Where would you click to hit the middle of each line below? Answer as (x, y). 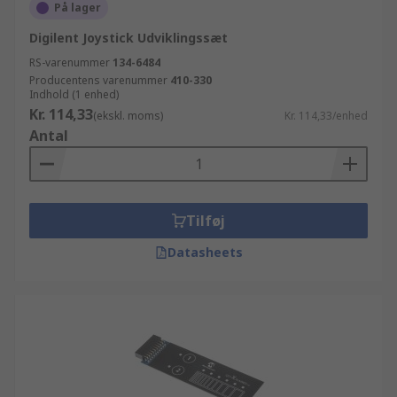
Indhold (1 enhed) (74, 94)
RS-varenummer (70, 62)
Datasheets (205, 252)
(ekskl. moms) (128, 116)
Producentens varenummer (98, 80)
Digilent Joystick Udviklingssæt (128, 38)
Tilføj (206, 221)
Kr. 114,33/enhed (326, 116)
